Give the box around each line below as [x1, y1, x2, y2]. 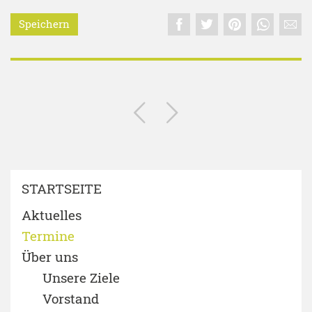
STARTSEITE [22, 179, 102, 197]
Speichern [19, 17, 70, 31]
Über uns [22, 247, 78, 265]
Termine [22, 226, 75, 244]
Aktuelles [22, 205, 81, 224]
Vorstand [42, 289, 99, 307]
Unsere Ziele [42, 268, 120, 286]
